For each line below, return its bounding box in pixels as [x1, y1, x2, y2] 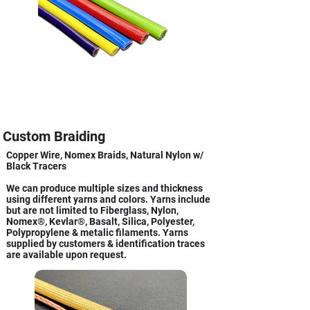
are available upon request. [6, 249, 127, 261]
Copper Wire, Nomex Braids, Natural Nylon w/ [6, 149, 203, 161]
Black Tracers [6, 161, 66, 172]
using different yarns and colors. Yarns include [6, 194, 210, 206]
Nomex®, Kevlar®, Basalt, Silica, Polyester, [6, 216, 194, 228]
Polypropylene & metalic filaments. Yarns [6, 227, 188, 239]
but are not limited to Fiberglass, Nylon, [6, 205, 179, 217]
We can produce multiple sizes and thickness [6, 183, 203, 194]
